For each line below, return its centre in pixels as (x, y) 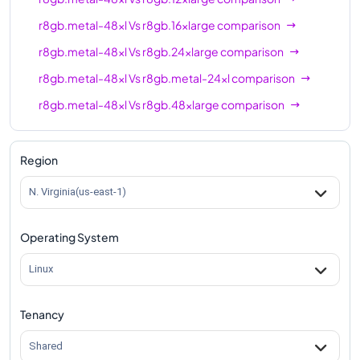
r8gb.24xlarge (180, 51)
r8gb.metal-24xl (186, 78)
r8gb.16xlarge (179, 25)
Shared (46, 346)
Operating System (70, 237)
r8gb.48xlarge (181, 104)
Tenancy (42, 314)
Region (39, 160)
